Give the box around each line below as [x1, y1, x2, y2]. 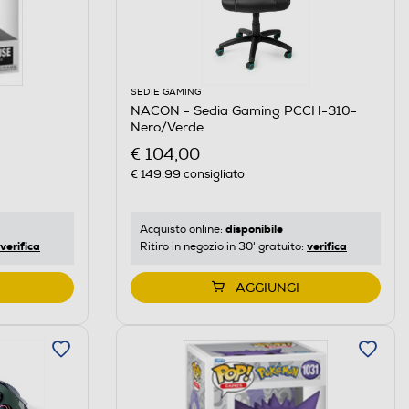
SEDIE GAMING [130, 86, 201, 98]
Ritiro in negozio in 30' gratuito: [139, 240, 307, 255]
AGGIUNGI [235, 280, 299, 297]
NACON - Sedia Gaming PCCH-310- [130, 102, 357, 119]
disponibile [225, 222, 283, 237]
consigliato [180, 167, 245, 183]
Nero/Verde [130, 119, 204, 135]
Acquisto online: [139, 223, 225, 237]
